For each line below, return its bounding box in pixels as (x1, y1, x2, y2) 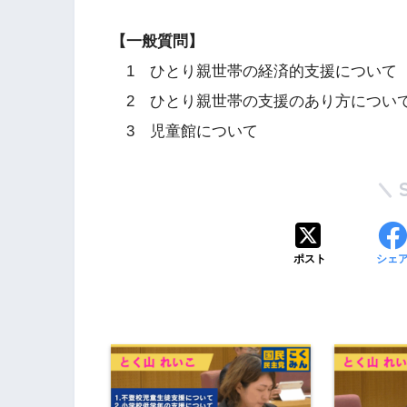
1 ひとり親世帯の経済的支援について (111, 62, 397, 80)
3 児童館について (111, 122, 258, 140)
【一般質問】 (111, 32, 203, 50)
